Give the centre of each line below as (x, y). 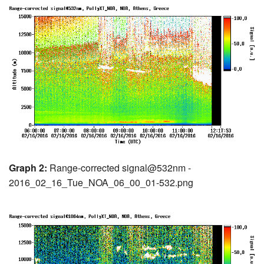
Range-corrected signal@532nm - (119, 167)
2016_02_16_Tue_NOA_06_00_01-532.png (101, 182)
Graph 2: (28, 167)
